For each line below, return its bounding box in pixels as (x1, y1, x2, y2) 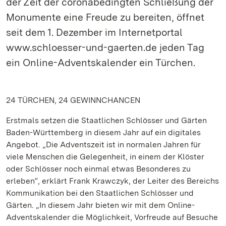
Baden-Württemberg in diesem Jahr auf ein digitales (6, 128, 201, 137)
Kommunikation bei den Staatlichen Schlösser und (6, 188, 194, 198)
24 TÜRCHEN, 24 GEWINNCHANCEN (6, 95, 140, 105)
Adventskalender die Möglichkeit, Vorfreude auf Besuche (6, 212, 218, 222)
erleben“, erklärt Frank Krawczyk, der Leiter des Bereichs (6, 176, 219, 186)
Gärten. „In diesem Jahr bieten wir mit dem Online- (6, 200, 195, 210)
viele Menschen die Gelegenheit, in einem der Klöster (6, 152, 204, 161)
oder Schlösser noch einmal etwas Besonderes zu (6, 164, 191, 174)
